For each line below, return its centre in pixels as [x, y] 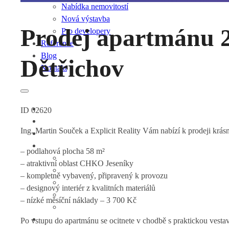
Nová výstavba [86, 19]
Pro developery [86, 31]
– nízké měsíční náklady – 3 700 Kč [78, 200]
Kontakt [54, 68]
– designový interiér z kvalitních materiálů [88, 188]
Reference [57, 43]
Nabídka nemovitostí [95, 7]
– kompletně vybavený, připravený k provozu [94, 175]
